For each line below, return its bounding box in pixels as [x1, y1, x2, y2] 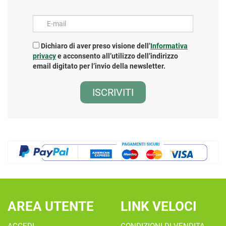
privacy [33, 52, 56, 60]
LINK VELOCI [121, 199, 197, 214]
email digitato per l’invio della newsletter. [33, 62, 165, 70]
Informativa [150, 42, 188, 50]
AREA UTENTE [8, 199, 94, 214]
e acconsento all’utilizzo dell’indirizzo [56, 52, 178, 60]
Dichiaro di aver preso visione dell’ [39, 42, 150, 50]
